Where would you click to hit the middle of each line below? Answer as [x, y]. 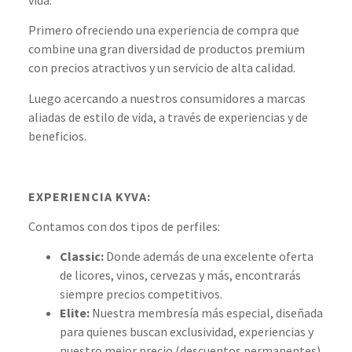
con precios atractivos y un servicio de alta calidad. [163, 68]
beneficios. [57, 136]
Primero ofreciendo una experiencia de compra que [163, 30]
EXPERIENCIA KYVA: [89, 196]
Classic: [81, 257]
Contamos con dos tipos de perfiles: [124, 226]
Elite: [74, 313]
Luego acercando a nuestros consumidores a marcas [167, 98]
